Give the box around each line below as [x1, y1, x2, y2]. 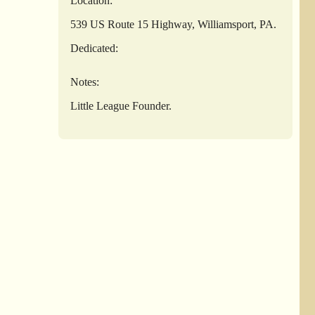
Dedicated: [70, 41, 119, 54]
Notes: [70, 75, 100, 88]
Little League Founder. [70, 99, 172, 112]
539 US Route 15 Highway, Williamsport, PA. [70, 18, 277, 30]
